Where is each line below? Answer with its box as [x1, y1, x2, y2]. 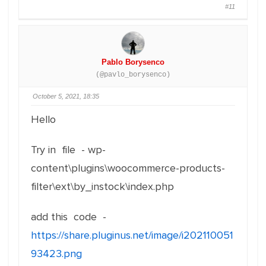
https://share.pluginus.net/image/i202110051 [31, 229, 233, 242]
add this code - [31, 210, 106, 223]
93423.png [31, 247, 82, 260]
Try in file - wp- [31, 143, 106, 156]
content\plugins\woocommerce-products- [31, 161, 225, 175]
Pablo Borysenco [102, 58, 164, 66]
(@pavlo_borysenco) [96, 71, 170, 79]
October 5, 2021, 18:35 [33, 93, 99, 100]
